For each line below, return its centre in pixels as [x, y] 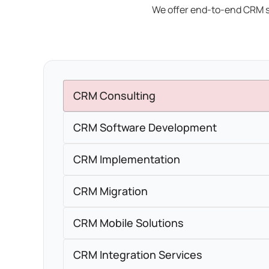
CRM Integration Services [138, 255]
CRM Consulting [114, 95]
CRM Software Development [145, 127]
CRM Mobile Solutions [160, 223]
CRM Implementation [127, 159]
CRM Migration [110, 191]
